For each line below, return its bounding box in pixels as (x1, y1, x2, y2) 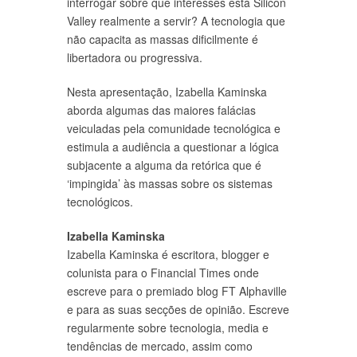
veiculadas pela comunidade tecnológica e (67, 120, 280, 136)
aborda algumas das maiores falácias (67, 101, 256, 118)
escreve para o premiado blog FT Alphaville (67, 282, 287, 299)
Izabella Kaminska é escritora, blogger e (67, 245, 269, 262)
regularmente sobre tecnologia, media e (67, 319, 269, 335)
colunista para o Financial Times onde (67, 264, 259, 280)
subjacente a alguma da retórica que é (67, 156, 261, 173)
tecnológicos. (67, 193, 133, 210)
